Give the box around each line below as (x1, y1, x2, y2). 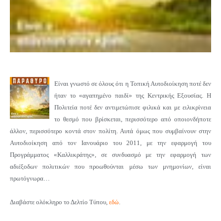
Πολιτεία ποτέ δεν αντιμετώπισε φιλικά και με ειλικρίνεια (54, 103, 211, 111)
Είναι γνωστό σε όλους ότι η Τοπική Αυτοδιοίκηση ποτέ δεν (54, 79, 211, 87)
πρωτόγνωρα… (10, 174, 50, 182)
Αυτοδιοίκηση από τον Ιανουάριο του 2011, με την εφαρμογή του (10, 139, 211, 147)
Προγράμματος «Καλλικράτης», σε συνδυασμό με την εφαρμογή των (10, 150, 211, 158)
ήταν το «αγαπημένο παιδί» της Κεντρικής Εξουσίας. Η (54, 91, 211, 99)
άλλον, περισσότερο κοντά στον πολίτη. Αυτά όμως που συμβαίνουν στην (10, 127, 211, 135)
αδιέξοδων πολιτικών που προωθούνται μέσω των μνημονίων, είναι (10, 162, 211, 170)
